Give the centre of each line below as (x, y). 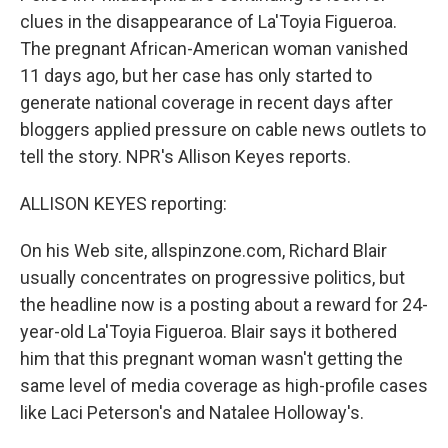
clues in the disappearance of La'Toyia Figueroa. (208, 21)
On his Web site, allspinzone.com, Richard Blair (203, 250)
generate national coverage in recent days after (206, 102)
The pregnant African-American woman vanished (214, 48)
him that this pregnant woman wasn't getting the (211, 358)
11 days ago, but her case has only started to (196, 75)
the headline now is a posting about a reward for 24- (224, 304)
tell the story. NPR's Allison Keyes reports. (185, 156)
